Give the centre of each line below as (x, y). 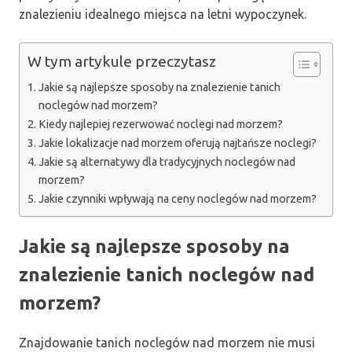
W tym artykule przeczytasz (122, 62)
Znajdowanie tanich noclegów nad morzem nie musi (167, 342)
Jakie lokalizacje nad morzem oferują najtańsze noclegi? (177, 143)
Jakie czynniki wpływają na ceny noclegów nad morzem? (177, 198)
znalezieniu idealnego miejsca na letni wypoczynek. (163, 14)
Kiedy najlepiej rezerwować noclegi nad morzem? (160, 124)
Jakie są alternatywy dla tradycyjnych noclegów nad (167, 161)
